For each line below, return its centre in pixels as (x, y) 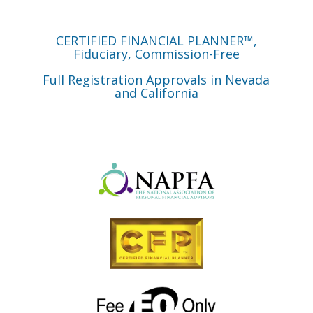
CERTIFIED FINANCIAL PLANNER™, (156, 40)
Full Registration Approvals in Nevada (156, 79)
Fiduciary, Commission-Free (156, 53)
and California (156, 93)
